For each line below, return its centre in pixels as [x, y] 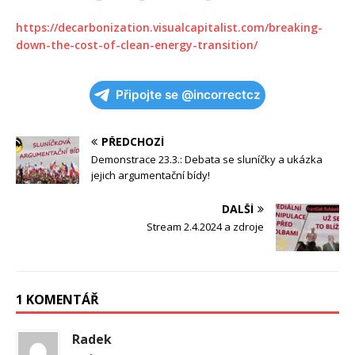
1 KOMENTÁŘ [57, 299]
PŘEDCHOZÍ [133, 141]
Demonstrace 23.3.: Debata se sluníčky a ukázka [207, 159]
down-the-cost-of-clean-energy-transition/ [137, 44]
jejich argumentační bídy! [151, 175]
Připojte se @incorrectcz [188, 94]
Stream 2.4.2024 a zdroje [205, 226]
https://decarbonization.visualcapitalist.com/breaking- [169, 27]
